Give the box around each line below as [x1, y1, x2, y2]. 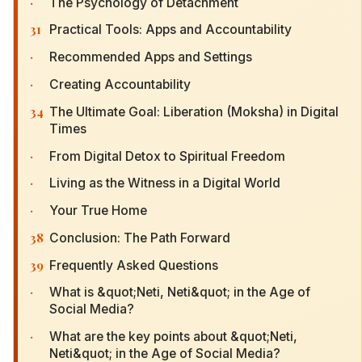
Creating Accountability [49, 76, 191, 92]
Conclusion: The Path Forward [49, 229, 230, 246]
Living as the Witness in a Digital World [49, 175, 280, 192]
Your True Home [49, 203, 147, 219]
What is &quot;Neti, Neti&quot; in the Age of [49, 284, 310, 301]
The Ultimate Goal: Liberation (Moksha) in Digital [49, 103, 339, 120]
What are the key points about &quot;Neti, [49, 329, 297, 345]
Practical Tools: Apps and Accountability [49, 22, 292, 38]
